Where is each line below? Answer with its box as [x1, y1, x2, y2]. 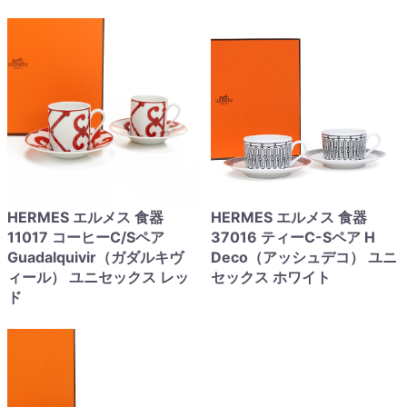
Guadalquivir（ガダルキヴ [7, 248, 184, 266]
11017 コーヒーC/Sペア [7, 228, 164, 246]
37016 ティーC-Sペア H [211, 228, 375, 246]
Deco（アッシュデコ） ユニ [211, 248, 397, 266]
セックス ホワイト [211, 268, 331, 286]
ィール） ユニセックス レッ [7, 268, 189, 286]
